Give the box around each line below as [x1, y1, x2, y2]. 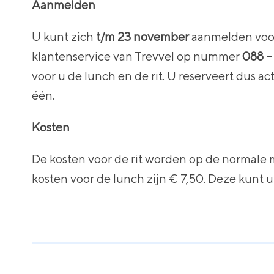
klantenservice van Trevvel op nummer [32, 49, 242, 63]
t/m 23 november [96, 29, 189, 43]
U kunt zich [32, 29, 96, 43]
